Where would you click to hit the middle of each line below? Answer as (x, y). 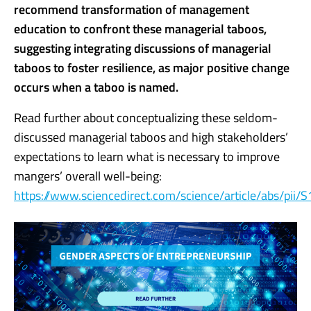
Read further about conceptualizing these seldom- (146, 117)
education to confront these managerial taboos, (140, 28)
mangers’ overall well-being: (88, 176)
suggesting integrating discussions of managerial (143, 48)
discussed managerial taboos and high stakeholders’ (151, 137)
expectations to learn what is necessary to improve (147, 156)
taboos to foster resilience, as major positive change (152, 67)
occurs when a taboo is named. (96, 87)
